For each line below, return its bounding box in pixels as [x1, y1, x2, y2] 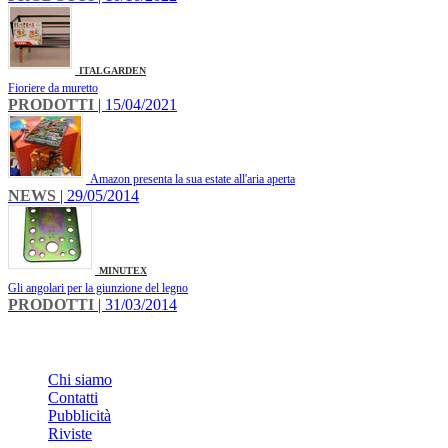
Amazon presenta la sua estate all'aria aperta [90, 172, 295, 187]
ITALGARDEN [79, 65, 146, 77]
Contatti [48, 389, 98, 407]
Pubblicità [48, 407, 111, 425]
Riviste [48, 425, 92, 443]
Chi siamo [48, 371, 112, 389]
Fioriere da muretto [8, 81, 98, 96]
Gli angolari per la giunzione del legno [8, 281, 188, 296]
